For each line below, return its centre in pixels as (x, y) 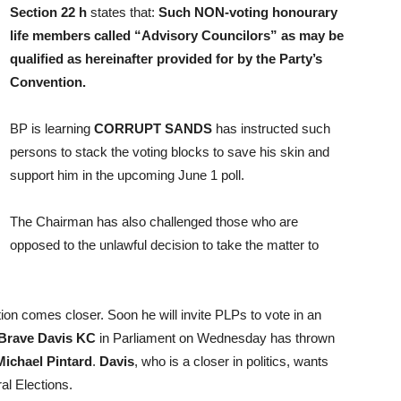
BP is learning (52, 128)
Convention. (48, 82)
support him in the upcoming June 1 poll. (127, 175)
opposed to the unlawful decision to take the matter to (164, 245)
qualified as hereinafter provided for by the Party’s (166, 59)
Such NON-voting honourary (248, 12)
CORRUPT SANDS (155, 128)
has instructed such (273, 128)
